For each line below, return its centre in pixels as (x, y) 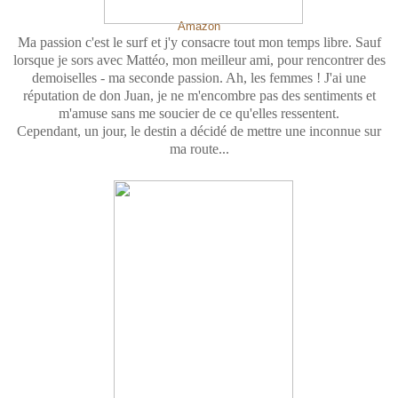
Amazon (199, 26)
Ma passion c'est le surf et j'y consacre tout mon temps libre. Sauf (199, 42)
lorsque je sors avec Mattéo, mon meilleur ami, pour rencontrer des (199, 60)
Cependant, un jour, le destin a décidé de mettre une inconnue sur (199, 131)
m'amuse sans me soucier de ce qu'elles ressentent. (199, 113)
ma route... (199, 148)
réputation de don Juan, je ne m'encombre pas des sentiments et (199, 95)
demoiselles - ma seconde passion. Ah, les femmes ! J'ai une (199, 77)
